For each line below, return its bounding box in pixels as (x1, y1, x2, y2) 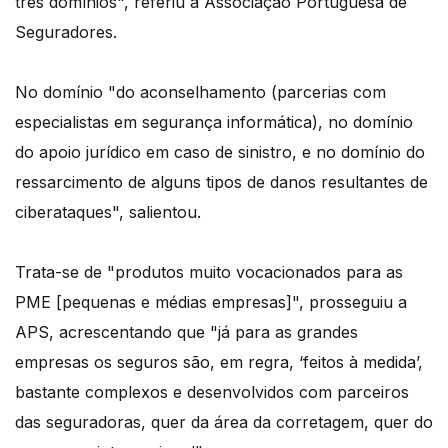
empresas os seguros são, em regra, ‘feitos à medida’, (15, 352, 423, 373)
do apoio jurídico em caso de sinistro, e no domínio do (15, 142, 425, 163)
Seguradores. (15, 22, 117, 43)
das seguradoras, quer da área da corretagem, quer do (15, 412, 433, 433)
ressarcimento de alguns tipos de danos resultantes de (15, 172, 428, 193)
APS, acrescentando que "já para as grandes (15, 322, 358, 343)
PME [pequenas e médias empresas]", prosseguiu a (15, 292, 407, 313)
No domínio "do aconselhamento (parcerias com (15, 82, 386, 103)
